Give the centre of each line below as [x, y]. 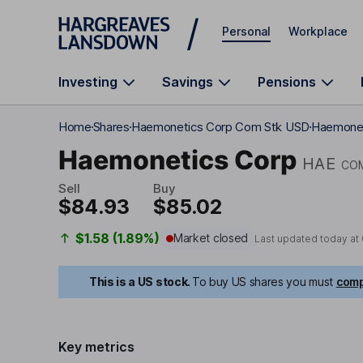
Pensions [287, 82]
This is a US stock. [140, 282]
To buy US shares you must [262, 282]
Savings [188, 82]
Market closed [211, 238]
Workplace [318, 31]
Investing [88, 82]
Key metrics [96, 347]
